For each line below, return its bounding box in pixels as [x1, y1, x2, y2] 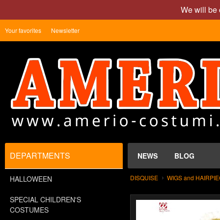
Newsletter [51, 26, 80, 34]
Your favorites [5, 26, 41, 34]
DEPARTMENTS [10, 150, 70, 161]
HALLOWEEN [10, 174, 52, 184]
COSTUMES [10, 205, 49, 215]
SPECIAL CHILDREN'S [10, 194, 81, 204]
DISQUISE [130, 173, 158, 182]
